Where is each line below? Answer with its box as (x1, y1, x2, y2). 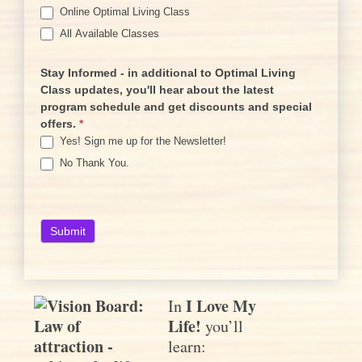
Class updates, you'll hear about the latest (40, 83, 274, 97)
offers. (40, 117, 79, 131)
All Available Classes (57, 27, 159, 40)
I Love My (186, 293, 257, 318)
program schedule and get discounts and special (40, 100, 312, 114)
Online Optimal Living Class (57, 6, 190, 19)
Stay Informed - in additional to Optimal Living (40, 66, 296, 80)
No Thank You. (57, 156, 129, 169)
